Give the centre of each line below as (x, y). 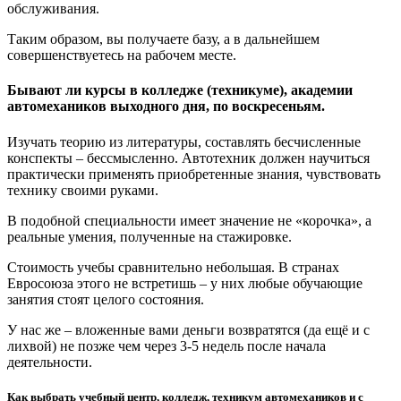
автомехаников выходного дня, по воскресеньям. (166, 107)
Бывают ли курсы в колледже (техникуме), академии (180, 90)
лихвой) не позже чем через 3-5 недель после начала (166, 346)
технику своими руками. (83, 190)
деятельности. (50, 362)
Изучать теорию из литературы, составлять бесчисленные (184, 141)
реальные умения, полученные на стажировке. (149, 236)
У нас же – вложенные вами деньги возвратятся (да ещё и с (188, 329)
